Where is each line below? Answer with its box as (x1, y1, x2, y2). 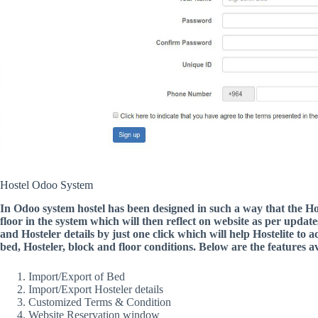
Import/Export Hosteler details (28, 283, 163, 295)
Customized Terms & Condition (28, 295, 171, 308)
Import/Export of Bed (28, 270, 125, 283)
